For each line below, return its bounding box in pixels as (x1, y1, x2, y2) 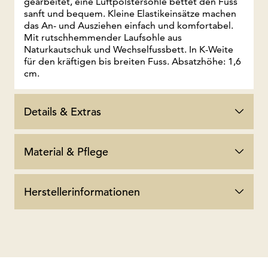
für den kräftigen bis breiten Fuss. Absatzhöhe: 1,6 (24, 55, 241, 67)
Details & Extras (24, 104, 101, 118)
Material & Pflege (24, 144, 108, 159)
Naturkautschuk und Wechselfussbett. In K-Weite (24, 43, 233, 55)
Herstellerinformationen (24, 184, 140, 199)
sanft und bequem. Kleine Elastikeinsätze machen (24, 7, 236, 19)
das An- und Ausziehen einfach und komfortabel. (24, 19, 233, 31)
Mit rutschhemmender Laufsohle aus (24, 31, 182, 43)
